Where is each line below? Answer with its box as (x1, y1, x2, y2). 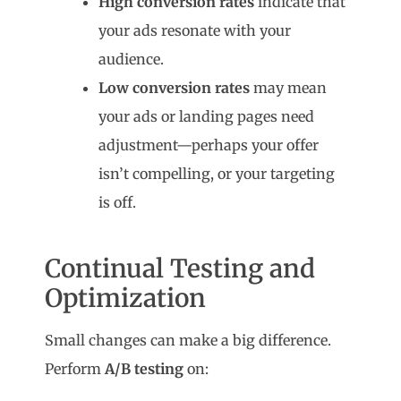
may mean (250, 79, 328, 98)
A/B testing (105, 360, 184, 379)
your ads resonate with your (98, 21, 292, 40)
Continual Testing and (45, 252, 316, 286)
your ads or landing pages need (98, 107, 315, 126)
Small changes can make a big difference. (45, 331, 332, 350)
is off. (98, 193, 137, 212)
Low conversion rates (98, 79, 251, 98)
